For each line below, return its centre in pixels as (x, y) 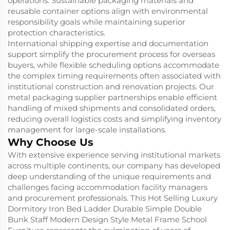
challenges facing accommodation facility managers (108, 187)
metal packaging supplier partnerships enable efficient (112, 98)
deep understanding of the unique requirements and (109, 177)
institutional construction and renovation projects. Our (111, 87)
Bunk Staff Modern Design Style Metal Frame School (107, 220)
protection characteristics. (56, 33)
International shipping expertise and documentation (108, 44)
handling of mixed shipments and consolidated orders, (112, 108)
